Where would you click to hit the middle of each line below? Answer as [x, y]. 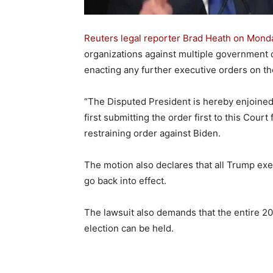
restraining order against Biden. [152, 133]
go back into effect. [125, 181]
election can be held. [129, 228]
